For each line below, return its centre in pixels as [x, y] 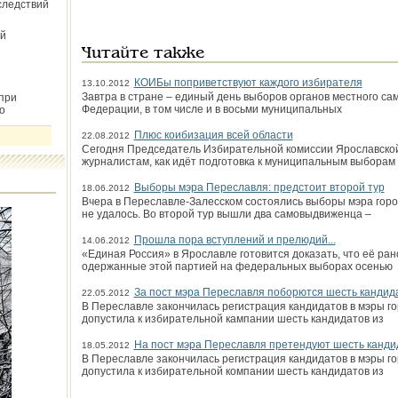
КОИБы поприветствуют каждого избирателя [248, 83]
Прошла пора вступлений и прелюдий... [235, 240]
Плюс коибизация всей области [213, 135]
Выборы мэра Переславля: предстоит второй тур [259, 187]
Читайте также [143, 54]
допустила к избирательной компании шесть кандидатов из [232, 371]
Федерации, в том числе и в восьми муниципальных [211, 109]
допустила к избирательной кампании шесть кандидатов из [232, 319]
